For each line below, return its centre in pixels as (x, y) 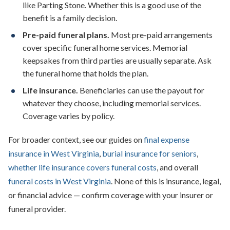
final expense (167, 139)
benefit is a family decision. (70, 18)
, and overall (177, 167)
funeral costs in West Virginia (60, 181)
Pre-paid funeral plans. (66, 35)
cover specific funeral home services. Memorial (105, 47)
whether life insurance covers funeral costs (82, 167)
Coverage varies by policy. (69, 116)
